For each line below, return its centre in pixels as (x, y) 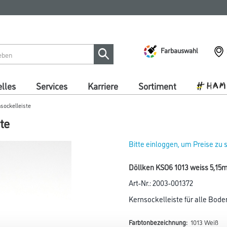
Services (52, 86)
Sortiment (157, 86)
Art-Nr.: (141, 183)
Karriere (103, 86)
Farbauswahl (179, 50)
